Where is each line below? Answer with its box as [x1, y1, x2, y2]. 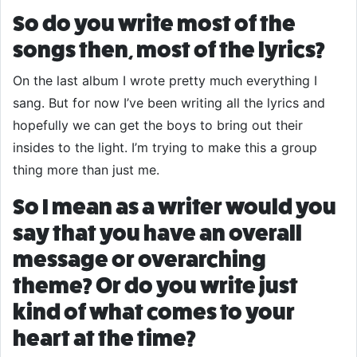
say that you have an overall [13, 221, 302, 245]
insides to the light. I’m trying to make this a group [13, 139, 317, 155]
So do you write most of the [13, 11, 296, 36]
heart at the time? [13, 326, 196, 351]
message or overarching [13, 247, 266, 272]
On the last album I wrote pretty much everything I [13, 73, 317, 88]
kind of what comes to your [13, 300, 295, 324]
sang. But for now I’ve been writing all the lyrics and [13, 95, 325, 111]
